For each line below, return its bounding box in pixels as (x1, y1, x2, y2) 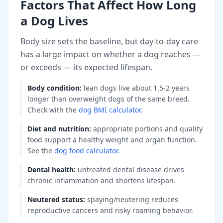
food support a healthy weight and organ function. (27, 134, 197, 144)
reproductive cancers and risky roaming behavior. (27, 205, 193, 215)
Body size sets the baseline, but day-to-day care (20, 35, 198, 47)
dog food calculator (54, 145, 118, 155)
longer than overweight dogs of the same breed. (27, 94, 190, 104)
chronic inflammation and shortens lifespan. (27, 175, 176, 185)
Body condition (27, 83, 80, 93)
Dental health (27, 164, 74, 174)
